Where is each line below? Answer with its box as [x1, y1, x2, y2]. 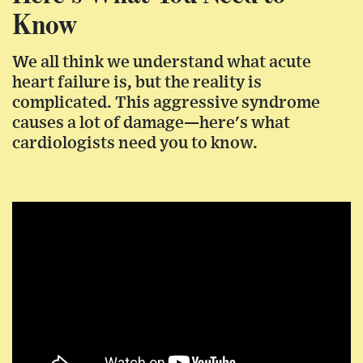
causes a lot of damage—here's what [12, 113, 290, 131]
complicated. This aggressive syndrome [12, 93, 320, 111]
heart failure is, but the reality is [12, 73, 262, 91]
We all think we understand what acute [12, 53, 311, 70]
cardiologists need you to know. [12, 134, 258, 152]
